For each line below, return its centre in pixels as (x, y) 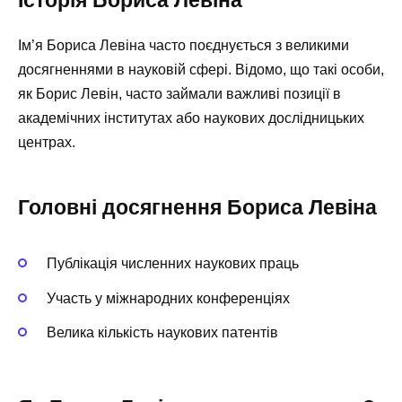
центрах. (47, 143)
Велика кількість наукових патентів (162, 332)
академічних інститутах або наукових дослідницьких (191, 118)
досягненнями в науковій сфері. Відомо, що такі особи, (201, 70)
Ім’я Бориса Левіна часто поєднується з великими (184, 46)
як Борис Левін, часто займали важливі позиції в (179, 94)
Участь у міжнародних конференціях (168, 298)
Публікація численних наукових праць (173, 264)
